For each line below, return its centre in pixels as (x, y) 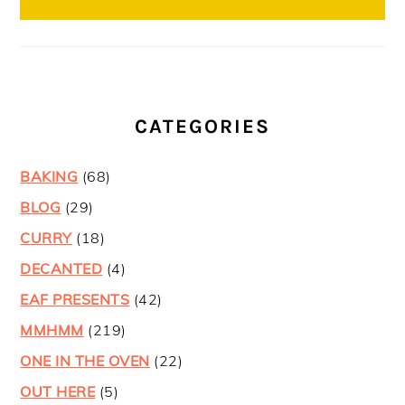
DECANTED (61, 269)
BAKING (49, 177)
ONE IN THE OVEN (85, 361)
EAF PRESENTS (75, 300)
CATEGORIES (202, 127)
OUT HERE (58, 392)
